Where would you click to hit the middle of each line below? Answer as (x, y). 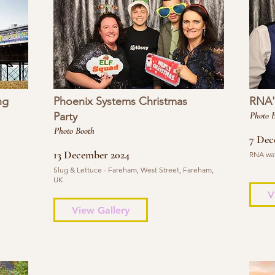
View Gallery (100, 210)
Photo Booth (74, 131)
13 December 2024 (91, 155)
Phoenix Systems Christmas (120, 101)
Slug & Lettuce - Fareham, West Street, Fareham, (133, 170)
